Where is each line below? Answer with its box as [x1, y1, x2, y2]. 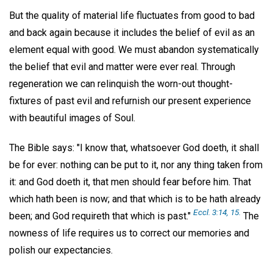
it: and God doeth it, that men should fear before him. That [9, 175, 251, 188]
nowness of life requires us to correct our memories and [9, 227, 249, 239]
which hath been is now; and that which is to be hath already [9, 193, 261, 205]
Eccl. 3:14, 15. [193, 207, 241, 217]
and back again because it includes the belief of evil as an [9, 26, 255, 38]
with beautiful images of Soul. [9, 112, 135, 124]
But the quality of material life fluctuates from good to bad [9, 9, 255, 21]
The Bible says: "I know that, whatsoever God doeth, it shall [9, 141, 259, 154]
